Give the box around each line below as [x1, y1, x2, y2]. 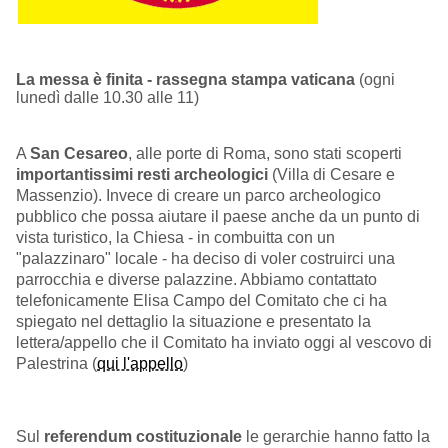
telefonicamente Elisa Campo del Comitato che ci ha [16, 292, 387, 310]
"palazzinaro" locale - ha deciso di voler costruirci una [16, 250, 395, 268]
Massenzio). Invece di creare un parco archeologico [16, 187, 381, 205]
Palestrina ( [16, 355, 97, 373]
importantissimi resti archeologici [16, 166, 268, 184]
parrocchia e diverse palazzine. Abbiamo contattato [16, 271, 377, 289]
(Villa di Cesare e [268, 166, 395, 184]
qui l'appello [97, 355, 183, 373]
